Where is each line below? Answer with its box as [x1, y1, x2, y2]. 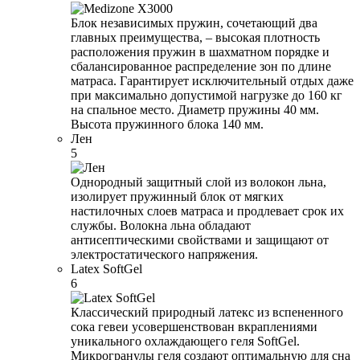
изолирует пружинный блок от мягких [71, 190, 284, 204]
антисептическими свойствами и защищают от [71, 233, 329, 247]
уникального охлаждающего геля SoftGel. [71, 334, 300, 349]
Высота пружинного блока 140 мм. [71, 117, 264, 132]
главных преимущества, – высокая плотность [71, 31, 320, 45]
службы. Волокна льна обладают [71, 219, 251, 233]
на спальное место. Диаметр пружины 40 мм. [71, 103, 319, 117]
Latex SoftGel [71, 262, 142, 276]
